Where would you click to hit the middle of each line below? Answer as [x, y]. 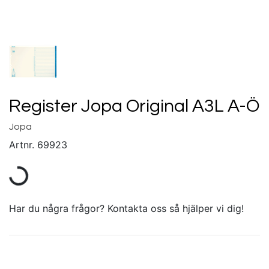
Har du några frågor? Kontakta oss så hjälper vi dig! [126, 208]
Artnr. [22, 144]
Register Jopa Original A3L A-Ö [134, 106]
